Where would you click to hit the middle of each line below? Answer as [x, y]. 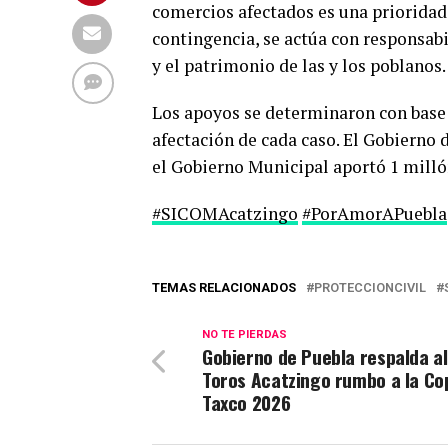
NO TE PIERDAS [244, 334]
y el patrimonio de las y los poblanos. [299, 65]
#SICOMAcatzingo [225, 213]
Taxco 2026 [246, 402]
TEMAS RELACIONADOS [224, 287]
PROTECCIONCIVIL [370, 287]
